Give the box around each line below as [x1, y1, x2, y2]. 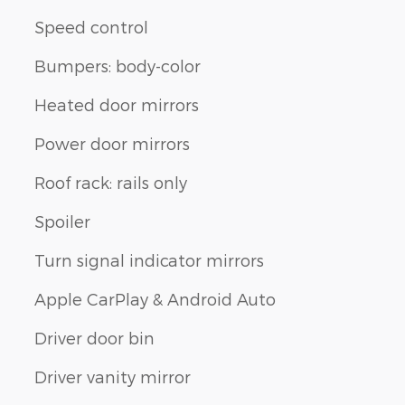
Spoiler [34, 211, 90, 231]
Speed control [34, 16, 148, 36]
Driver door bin [34, 327, 155, 347]
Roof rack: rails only [34, 172, 187, 192]
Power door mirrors [34, 133, 190, 153]
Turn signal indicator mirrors [34, 250, 264, 269]
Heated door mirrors [34, 94, 199, 114]
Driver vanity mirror [34, 366, 191, 386]
